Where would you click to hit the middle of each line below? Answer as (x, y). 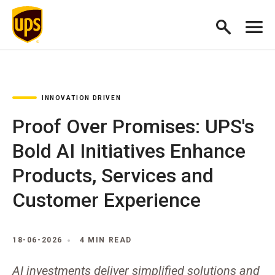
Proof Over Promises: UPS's (133, 126)
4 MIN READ (106, 240)
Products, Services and (113, 176)
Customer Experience (107, 200)
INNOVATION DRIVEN (82, 98)
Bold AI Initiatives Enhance (129, 151)
